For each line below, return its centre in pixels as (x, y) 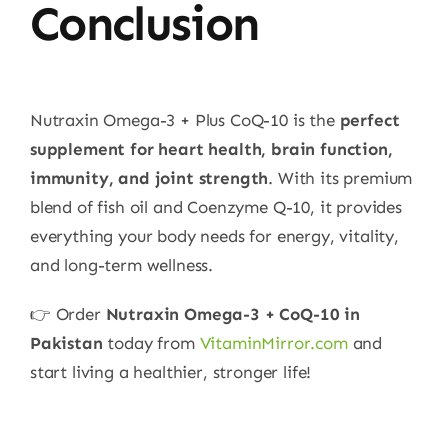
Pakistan (66, 342)
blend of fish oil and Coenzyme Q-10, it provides (215, 206)
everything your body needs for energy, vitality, (214, 235)
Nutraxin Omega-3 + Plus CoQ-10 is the (184, 119)
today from (151, 342)
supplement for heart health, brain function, (211, 148)
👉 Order (67, 313)
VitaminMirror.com (273, 342)
